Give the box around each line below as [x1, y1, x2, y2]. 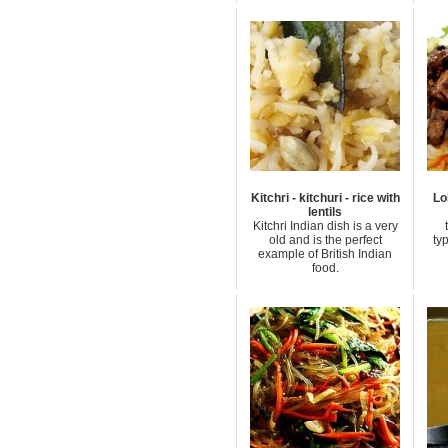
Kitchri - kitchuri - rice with [250, 191, 400, 205]
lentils [308, 205, 342, 219]
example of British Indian [258, 247, 392, 261]
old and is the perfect [268, 233, 382, 247]
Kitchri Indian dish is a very [252, 219, 398, 233]
